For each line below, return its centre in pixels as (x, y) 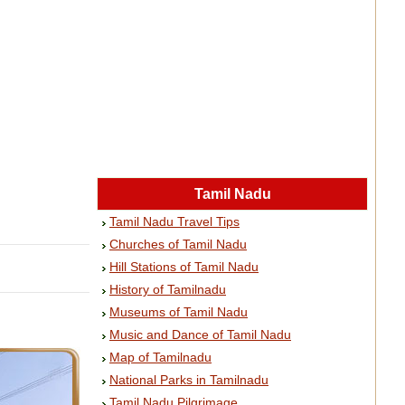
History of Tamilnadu (168, 289)
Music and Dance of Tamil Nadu (200, 334)
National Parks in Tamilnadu (189, 380)
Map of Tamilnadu (160, 357)
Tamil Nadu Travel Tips (174, 221)
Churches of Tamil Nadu (178, 244)
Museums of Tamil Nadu (179, 312)
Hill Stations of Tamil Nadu (184, 267)
